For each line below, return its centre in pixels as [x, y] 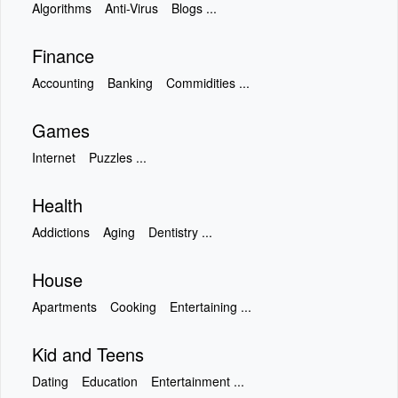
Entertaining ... [211, 306]
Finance [63, 56]
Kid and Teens [88, 354]
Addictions [61, 232]
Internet [54, 157]
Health [57, 205]
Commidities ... [208, 83]
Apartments [64, 306]
